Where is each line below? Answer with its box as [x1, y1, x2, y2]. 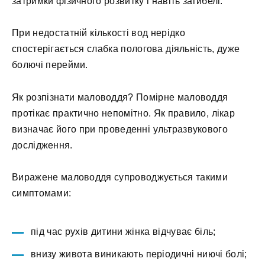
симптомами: [12, 188, 72, 198]
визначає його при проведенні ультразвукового [12, 124, 228, 134]
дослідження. [12, 140, 73, 150]
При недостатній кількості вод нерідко [12, 28, 185, 38]
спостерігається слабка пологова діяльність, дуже [12, 44, 240, 54]
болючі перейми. [12, 60, 88, 70]
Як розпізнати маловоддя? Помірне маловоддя [12, 92, 228, 102]
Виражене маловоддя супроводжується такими [12, 172, 228, 182]
